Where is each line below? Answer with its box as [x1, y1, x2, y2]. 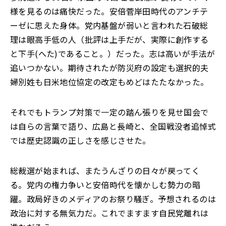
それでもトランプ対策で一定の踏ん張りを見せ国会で [10, 106, 209, 118]
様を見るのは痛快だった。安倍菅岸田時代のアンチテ [10, 5, 208, 17]
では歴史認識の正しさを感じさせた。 [10, 134, 151, 146]
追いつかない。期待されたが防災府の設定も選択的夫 [10, 62, 209, 74]
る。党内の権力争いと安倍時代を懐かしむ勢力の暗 [10, 179, 201, 191]
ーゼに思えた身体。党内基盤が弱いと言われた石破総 [10, 19, 208, 31]
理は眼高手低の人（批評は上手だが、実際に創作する [10, 33, 209, 45]
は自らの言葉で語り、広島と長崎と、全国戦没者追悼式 [10, 120, 216, 132]
